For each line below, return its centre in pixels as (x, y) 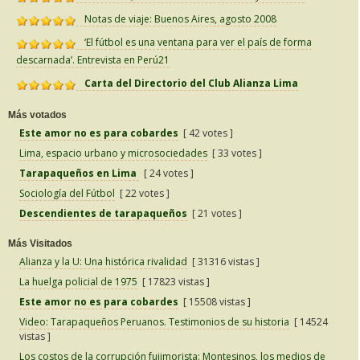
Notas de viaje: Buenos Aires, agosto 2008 (180, 19)
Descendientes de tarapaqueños (103, 214)
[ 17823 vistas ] (174, 282)
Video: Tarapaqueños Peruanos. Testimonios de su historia (154, 322)
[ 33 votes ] (235, 153)
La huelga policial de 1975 (78, 282)
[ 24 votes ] (166, 174)
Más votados (37, 115)
